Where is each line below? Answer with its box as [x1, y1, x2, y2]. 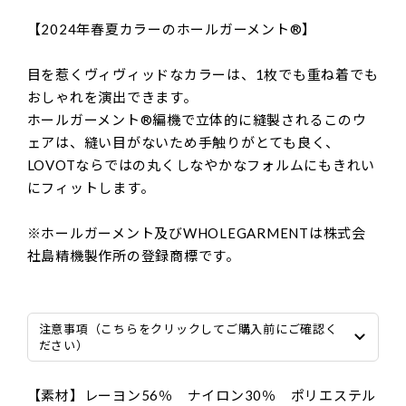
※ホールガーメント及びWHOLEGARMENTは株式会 [26, 225, 366, 242]
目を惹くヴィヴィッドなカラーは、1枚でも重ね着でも [26, 66, 379, 83]
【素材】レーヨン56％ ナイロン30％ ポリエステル [26, 387, 377, 404]
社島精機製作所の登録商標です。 [26, 247, 240, 265]
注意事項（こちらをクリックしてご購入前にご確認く [38, 322, 338, 337]
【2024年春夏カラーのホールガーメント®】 [26, 21, 317, 38]
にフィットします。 [26, 179, 155, 197]
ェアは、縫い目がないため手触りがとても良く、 [26, 134, 341, 151]
